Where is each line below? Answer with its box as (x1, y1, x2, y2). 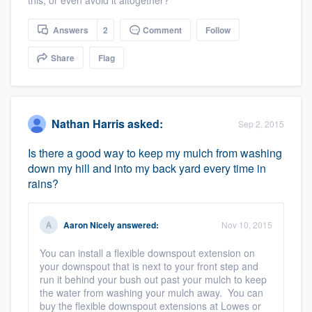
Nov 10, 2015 (221, 218, 272, 231)
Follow (205, 23, 231, 36)
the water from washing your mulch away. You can (40, 285, 263, 299)
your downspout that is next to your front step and (40, 258, 258, 273)
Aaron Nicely (63, 218, 115, 231)
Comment (141, 23, 182, 36)
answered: (115, 218, 159, 231)
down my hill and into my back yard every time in (28, 159, 266, 176)
